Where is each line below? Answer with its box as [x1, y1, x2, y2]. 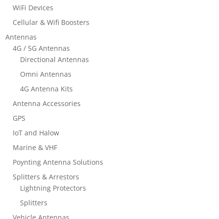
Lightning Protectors [20, 183, 87, 193]
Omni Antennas [20, 69, 72, 79]
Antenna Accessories [13, 98, 81, 108]
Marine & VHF [13, 142, 58, 152]
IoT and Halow [13, 128, 60, 137]
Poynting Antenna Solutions [13, 157, 104, 167]
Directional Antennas [20, 54, 89, 64]
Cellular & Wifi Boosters [13, 17, 90, 27]
